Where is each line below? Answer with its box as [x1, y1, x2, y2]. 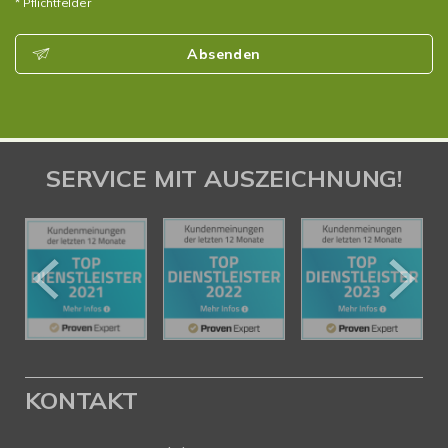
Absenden [187, 44, 261, 63]
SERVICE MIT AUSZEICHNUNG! [45, 162, 403, 193]
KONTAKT [25, 384, 138, 415]
